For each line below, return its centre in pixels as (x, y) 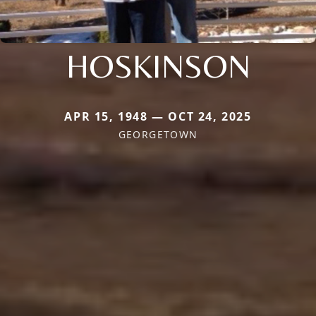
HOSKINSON (158, 66)
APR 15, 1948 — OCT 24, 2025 (158, 116)
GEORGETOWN (158, 134)
